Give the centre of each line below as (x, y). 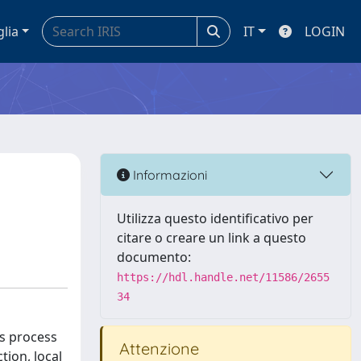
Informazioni (168, 174)
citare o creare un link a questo (212, 238)
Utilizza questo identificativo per (215, 218)
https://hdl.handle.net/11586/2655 (223, 277)
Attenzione (157, 349)
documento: (154, 257)
